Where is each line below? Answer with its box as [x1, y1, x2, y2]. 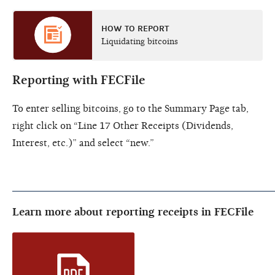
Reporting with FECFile [12, 72, 145, 87]
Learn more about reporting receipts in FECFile [12, 205, 254, 219]
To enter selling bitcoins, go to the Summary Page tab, [12, 103, 249, 114]
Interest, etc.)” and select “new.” [12, 137, 154, 149]
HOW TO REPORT [101, 23, 169, 34]
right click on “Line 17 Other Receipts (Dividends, [12, 120, 233, 131]
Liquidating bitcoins [101, 36, 178, 47]
